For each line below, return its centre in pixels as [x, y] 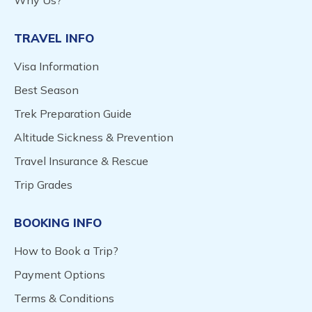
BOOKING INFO [58, 223]
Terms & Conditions [64, 298]
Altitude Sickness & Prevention [94, 138]
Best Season [46, 90]
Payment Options [60, 275]
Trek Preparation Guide [73, 114]
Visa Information [56, 67]
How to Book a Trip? [66, 251]
